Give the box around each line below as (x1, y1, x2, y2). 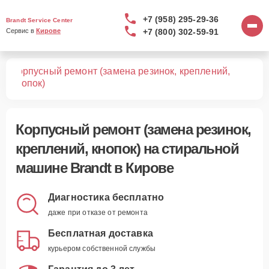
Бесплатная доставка (48, 228, 153, 238)
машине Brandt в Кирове (16, 160, 173, 176)
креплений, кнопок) (16, 141, 140, 157)
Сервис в (6, 27, 36, 34)
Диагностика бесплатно (48, 192, 165, 202)
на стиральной (140, 141, 238, 157)
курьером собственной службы (48, 244, 156, 253)
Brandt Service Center (6, 17, 73, 23)
